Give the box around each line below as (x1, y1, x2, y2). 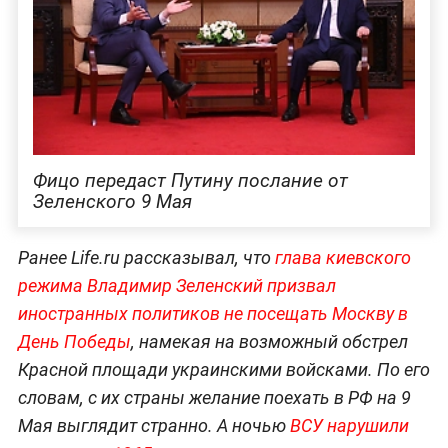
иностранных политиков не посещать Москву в (17, 303, 408, 325)
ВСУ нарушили (289, 415, 409, 437)
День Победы (17, 331, 131, 353)
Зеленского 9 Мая (32, 189, 192, 213)
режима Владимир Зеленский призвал (17, 275, 336, 297)
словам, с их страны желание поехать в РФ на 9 (17, 387, 411, 409)
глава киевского (274, 247, 411, 269)
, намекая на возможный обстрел (130, 331, 408, 353)
